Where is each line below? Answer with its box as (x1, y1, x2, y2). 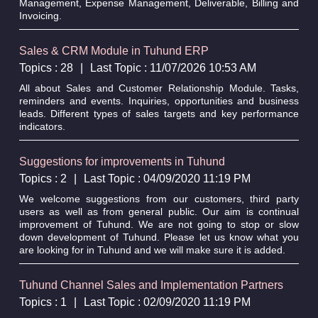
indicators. (18, 120, 65, 132)
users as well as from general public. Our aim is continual (18, 205, 300, 217)
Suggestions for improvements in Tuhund (18, 155, 225, 168)
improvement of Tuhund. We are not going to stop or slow (18, 218, 300, 230)
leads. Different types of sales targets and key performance (18, 107, 300, 119)
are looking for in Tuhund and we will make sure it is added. (18, 243, 285, 256)
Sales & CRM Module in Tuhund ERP (18, 44, 209, 57)
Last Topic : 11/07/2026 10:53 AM (89, 61, 256, 74)
